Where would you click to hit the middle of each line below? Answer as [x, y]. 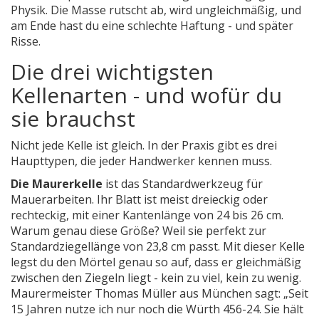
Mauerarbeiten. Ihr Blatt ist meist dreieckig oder [139, 200]
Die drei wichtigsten [112, 72]
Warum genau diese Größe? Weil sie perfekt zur [138, 231]
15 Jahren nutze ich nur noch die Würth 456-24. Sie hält [157, 309]
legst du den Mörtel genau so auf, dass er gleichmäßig [156, 262]
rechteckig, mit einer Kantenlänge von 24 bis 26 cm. [147, 215]
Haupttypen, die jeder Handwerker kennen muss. [141, 161]
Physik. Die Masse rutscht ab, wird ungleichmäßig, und [156, 10]
